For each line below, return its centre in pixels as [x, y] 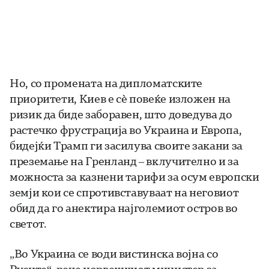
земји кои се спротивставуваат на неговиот [124, 192]
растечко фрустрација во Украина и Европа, [126, 130]
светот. [28, 224]
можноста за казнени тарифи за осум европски [134, 177]
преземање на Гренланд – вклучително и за [124, 161]
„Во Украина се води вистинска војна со [114, 254]
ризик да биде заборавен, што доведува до [121, 114]
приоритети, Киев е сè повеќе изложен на [120, 99]
